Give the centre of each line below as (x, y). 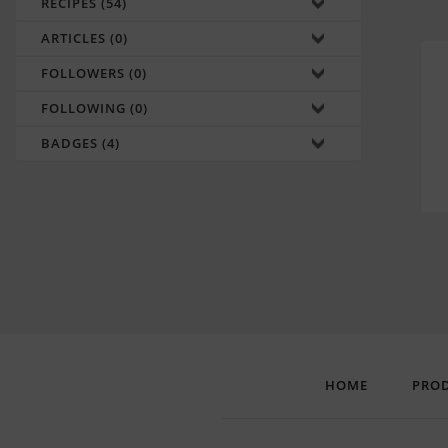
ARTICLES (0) (84, 38)
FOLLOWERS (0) (94, 73)
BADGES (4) (80, 143)
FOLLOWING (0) (94, 108)
